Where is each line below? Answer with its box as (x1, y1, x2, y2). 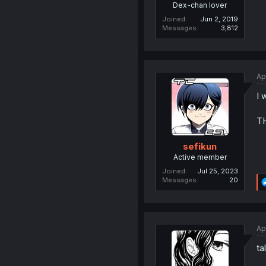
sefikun (183, 140, 217, 152)
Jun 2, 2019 (199, 15, 238, 23)
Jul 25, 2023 (197, 166, 238, 175)
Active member (173, 152, 227, 161)
